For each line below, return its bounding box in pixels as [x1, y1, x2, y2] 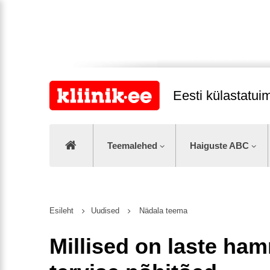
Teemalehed [107, 140, 157, 151]
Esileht [49, 206, 74, 216]
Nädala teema [136, 206, 187, 216]
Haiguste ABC [190, 140, 250, 151]
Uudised [90, 206, 122, 216]
